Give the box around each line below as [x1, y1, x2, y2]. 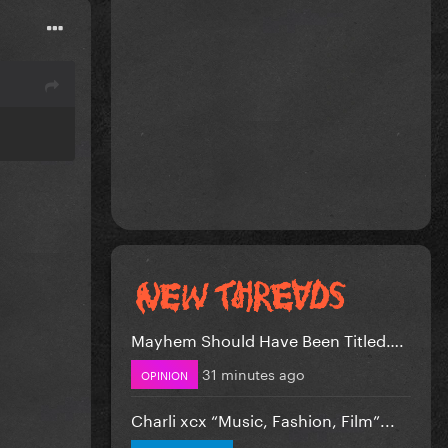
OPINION [141, 364, 188, 383]
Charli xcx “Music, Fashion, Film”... [131, 405, 395, 431]
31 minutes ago [202, 361, 305, 384]
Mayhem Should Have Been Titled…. [131, 325, 404, 351]
